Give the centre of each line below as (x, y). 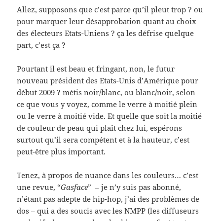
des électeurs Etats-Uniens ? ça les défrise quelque (106, 33)
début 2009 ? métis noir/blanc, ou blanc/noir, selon (106, 92)
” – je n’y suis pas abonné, (135, 187)
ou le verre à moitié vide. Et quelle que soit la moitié (110, 116)
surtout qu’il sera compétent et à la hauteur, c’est (103, 140)
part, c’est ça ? (41, 45)
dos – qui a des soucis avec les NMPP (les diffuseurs (108, 211)
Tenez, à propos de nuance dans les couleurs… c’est (108, 175)
